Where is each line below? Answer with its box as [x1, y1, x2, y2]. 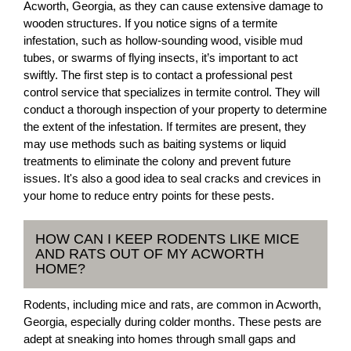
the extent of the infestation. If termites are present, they [24, 120, 306, 133]
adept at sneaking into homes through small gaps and [24, 332, 295, 346]
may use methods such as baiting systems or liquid [24, 137, 286, 150]
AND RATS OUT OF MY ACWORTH [35, 246, 264, 262]
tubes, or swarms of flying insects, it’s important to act [24, 51, 298, 64]
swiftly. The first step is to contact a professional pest [24, 68, 292, 81]
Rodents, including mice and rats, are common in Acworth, [24, 298, 321, 311]
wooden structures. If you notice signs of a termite [24, 16, 277, 30]
